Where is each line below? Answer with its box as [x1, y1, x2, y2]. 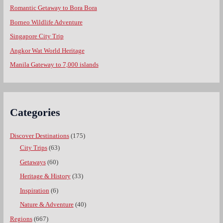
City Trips [19, 144, 47, 152]
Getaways [19, 158, 46, 166]
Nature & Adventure [19, 201, 74, 209]
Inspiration [19, 187, 49, 194]
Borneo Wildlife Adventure [9, 18, 83, 26]
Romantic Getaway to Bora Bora [9, 4, 97, 12]
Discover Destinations [9, 132, 69, 140]
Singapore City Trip [9, 33, 64, 40]
